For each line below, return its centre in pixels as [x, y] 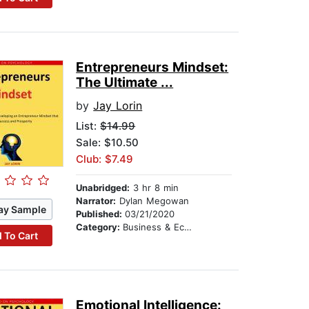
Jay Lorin [118, 106]
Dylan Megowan [153, 201]
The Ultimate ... [125, 83]
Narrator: [96, 201]
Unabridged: [103, 188]
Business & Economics [154, 227]
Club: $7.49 [105, 159]
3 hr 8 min [154, 188]
